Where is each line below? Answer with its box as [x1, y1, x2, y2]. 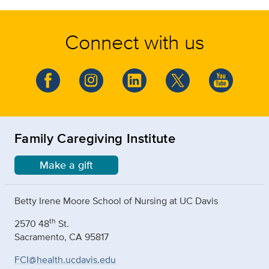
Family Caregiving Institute [14, 128, 175, 148]
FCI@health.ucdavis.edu [14, 253, 116, 267]
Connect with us [64, 27, 205, 57]
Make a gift [40, 157, 93, 174]
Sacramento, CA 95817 [14, 230, 109, 244]
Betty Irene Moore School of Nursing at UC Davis [14, 194, 218, 208]
